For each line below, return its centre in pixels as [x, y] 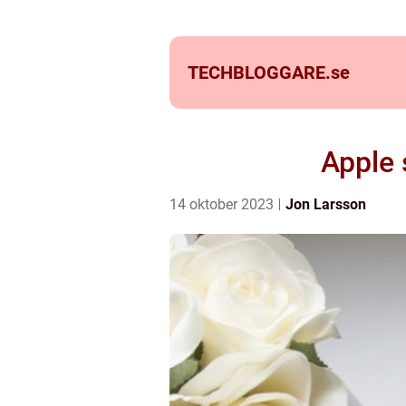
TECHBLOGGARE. [259, 72]
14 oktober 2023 [223, 204]
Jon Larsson [326, 204]
